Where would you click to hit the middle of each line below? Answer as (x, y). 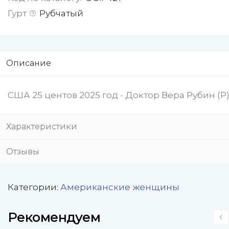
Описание (29, 63)
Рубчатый (61, 13)
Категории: (34, 187)
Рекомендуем (54, 217)
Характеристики (42, 127)
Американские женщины (120, 187)
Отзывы (23, 152)
